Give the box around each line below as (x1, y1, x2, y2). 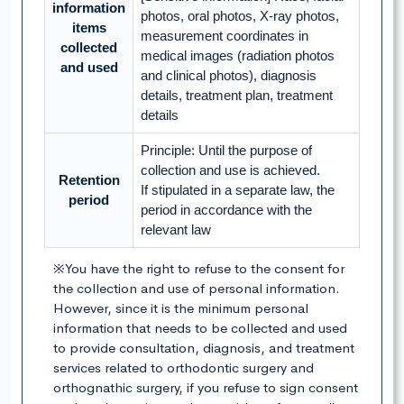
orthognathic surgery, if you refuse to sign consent (53, 379, 358, 397)
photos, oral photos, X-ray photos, (141, 8, 339, 24)
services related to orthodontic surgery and (53, 359, 314, 377)
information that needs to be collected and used (53, 319, 347, 337)
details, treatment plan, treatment (141, 87, 333, 104)
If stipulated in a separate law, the (141, 182, 335, 198)
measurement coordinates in (141, 28, 308, 44)
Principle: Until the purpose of (141, 142, 312, 159)
